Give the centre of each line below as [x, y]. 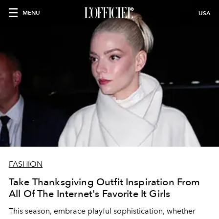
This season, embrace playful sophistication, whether [102, 211]
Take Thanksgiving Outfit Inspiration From [105, 182]
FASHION [26, 164]
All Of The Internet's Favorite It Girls [90, 194]
